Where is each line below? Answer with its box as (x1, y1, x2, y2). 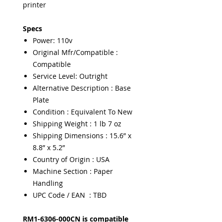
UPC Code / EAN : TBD (33, 190, 107, 200)
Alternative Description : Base (33, 83, 131, 93)
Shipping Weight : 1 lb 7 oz (33, 119, 121, 128)
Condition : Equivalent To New (33, 107, 132, 116)
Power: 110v (33, 36, 72, 45)
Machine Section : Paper (33, 166, 113, 176)
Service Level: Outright (33, 71, 108, 81)
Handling (33, 178, 63, 188)
